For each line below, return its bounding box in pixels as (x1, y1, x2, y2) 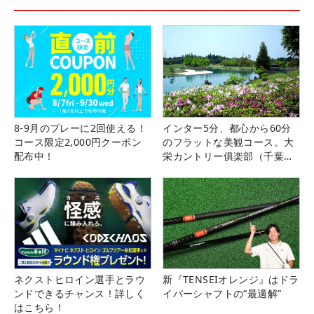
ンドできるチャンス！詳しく (14, 286, 146, 300)
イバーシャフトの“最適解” (163, 286, 282, 300)
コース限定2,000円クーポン (14, 135, 142, 149)
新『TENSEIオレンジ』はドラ (163, 272, 299, 286)
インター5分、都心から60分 (163, 121, 292, 135)
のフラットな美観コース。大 (163, 135, 294, 149)
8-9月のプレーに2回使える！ (14, 121, 146, 135)
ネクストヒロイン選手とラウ (14, 272, 146, 286)
